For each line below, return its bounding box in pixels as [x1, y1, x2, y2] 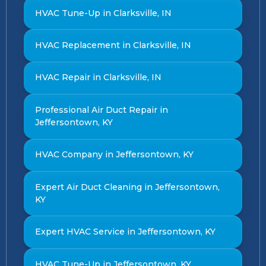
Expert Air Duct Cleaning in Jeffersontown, [34, 181, 220, 192]
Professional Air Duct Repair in [34, 104, 168, 115]
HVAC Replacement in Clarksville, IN [34, 40, 191, 51]
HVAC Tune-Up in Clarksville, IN [34, 7, 172, 18]
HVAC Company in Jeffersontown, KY [34, 149, 194, 160]
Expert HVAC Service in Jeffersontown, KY [34, 226, 216, 237]
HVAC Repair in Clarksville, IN [34, 72, 161, 83]
